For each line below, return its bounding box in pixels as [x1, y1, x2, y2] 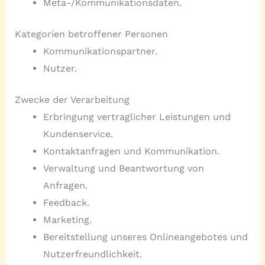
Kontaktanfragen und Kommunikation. [43, 146, 219, 157]
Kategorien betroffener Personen [14, 28, 168, 40]
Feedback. [43, 197, 89, 209]
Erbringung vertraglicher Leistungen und [43, 111, 231, 123]
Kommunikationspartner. [43, 46, 157, 57]
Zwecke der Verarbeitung [14, 94, 130, 106]
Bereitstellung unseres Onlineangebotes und [43, 231, 248, 243]
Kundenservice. [43, 128, 113, 140]
